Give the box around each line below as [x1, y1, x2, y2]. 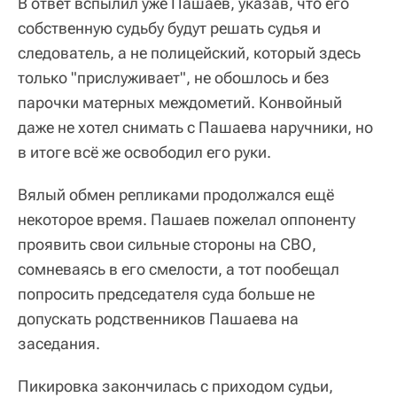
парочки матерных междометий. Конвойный [18, 93, 342, 112]
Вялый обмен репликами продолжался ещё [18, 185, 334, 204]
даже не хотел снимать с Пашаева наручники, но [18, 118, 373, 136]
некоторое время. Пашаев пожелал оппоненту [18, 210, 355, 229]
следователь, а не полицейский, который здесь [18, 43, 361, 62]
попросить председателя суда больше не [18, 284, 315, 303]
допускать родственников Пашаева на [18, 309, 299, 328]
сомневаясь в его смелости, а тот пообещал [18, 260, 339, 278]
